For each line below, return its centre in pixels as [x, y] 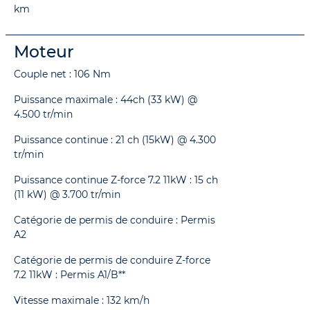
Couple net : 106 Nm [62, 74]
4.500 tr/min [43, 114]
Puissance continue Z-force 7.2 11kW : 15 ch [116, 180]
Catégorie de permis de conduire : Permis [115, 220]
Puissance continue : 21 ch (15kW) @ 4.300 [115, 139]
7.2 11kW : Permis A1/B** [70, 274]
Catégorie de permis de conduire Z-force [112, 260]
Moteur [44, 51]
